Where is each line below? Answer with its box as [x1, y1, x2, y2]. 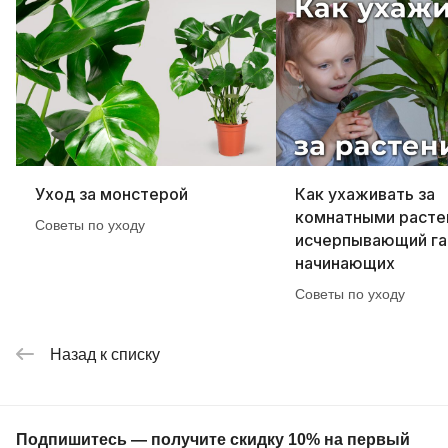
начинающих [295, 252, 395, 273]
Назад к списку [50, 345, 160, 363]
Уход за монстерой [35, 183, 188, 204]
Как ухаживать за [295, 183, 435, 204]
